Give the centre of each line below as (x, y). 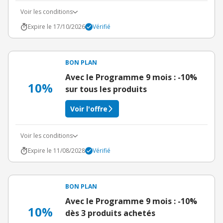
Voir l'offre (89, 109)
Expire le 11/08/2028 (56, 151)
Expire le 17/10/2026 (56, 27)
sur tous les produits (106, 89)
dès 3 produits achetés (110, 213)
